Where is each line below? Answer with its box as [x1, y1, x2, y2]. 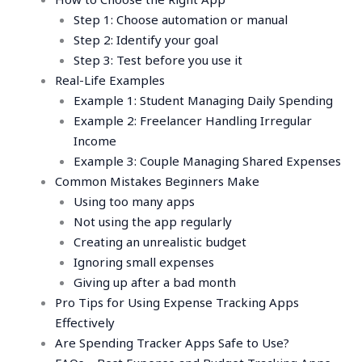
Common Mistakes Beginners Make [55, 173, 260, 190]
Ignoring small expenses [73, 254, 214, 271]
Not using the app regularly [73, 213, 232, 230]
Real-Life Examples [55, 72, 166, 89]
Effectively [55, 314, 116, 331]
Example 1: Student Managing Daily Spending [73, 92, 333, 109]
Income [73, 133, 116, 149]
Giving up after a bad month [73, 274, 236, 291]
